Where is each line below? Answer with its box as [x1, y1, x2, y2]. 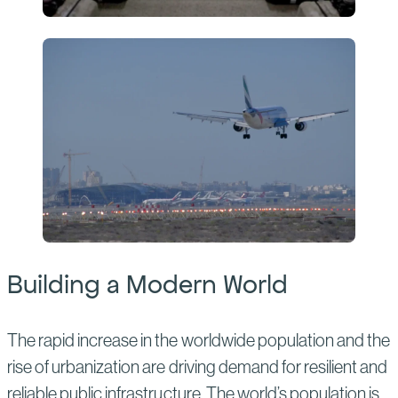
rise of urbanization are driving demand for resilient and [7, 356, 388, 377]
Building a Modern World [7, 267, 289, 300]
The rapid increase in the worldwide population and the [7, 330, 391, 350]
